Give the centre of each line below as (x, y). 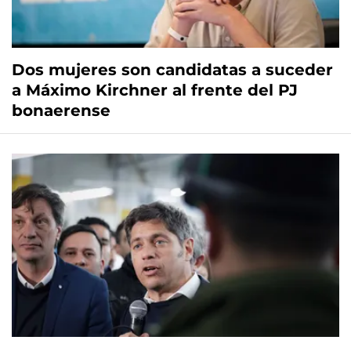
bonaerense (61, 111)
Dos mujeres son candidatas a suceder (172, 70)
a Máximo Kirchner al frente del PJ (155, 90)
